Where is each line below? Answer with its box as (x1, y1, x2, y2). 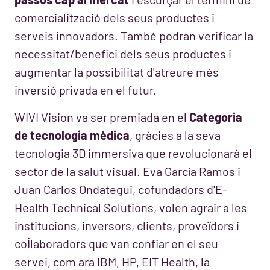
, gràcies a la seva (130, 127, 221, 142)
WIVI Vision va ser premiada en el (14, 109, 189, 124)
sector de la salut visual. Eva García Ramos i (14, 163, 240, 178)
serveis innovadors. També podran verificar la (14, 28, 253, 43)
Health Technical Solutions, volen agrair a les (14, 199, 247, 215)
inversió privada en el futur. (14, 83, 157, 98)
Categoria (189, 109, 242, 124)
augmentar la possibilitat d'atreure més (14, 64, 219, 80)
